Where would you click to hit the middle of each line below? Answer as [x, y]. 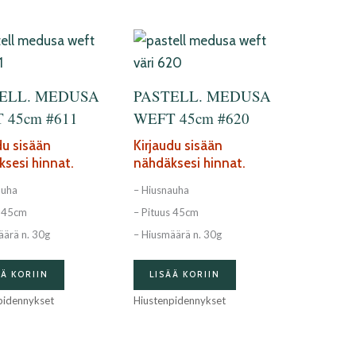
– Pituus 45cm [166, 212]
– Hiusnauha [161, 190]
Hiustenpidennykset [179, 301]
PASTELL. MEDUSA [202, 95]
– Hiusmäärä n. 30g [177, 234]
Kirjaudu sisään [178, 146]
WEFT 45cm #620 [191, 118]
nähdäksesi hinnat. [189, 163]
